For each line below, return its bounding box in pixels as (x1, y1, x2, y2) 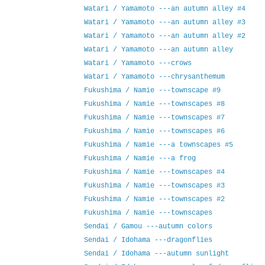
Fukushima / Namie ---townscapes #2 (83, 195, 225, 204)
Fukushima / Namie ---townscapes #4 (83, 168, 225, 177)
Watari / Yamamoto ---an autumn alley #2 (83, 32, 245, 41)
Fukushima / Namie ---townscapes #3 (83, 182, 225, 190)
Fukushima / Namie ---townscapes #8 (83, 100, 225, 109)
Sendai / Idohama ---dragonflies (83, 236, 212, 245)
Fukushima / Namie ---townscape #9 (83, 86, 221, 95)
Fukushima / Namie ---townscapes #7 (83, 114, 225, 122)
